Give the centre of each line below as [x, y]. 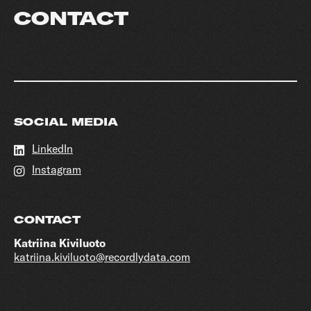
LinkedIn [52, 149]
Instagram [57, 169]
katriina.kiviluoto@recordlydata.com [102, 257]
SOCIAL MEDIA [66, 122]
